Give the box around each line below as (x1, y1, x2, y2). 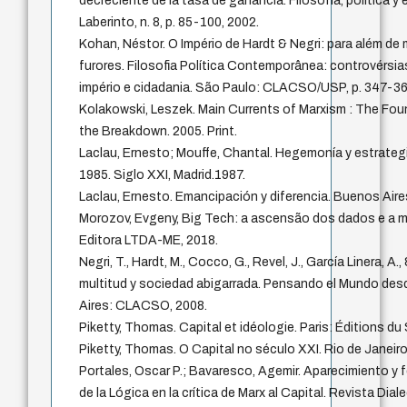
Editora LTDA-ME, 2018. (79, 233, 219, 248)
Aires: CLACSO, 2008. (79, 299, 208, 313)
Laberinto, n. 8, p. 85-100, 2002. (79, 15, 260, 30)
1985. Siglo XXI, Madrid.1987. (79, 168, 246, 183)
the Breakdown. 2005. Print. (79, 124, 238, 139)
